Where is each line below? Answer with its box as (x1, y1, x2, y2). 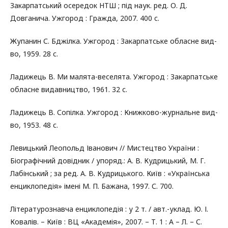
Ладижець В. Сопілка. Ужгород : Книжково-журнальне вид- (10, 107, 218, 117)
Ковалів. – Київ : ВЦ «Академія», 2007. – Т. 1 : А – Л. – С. (10, 216, 202, 226)
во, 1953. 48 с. (10, 120, 58, 130)
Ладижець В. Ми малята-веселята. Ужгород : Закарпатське (10, 71, 218, 81)
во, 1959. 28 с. (10, 48, 58, 59)
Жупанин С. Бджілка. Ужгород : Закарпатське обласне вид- (10, 36, 217, 46)
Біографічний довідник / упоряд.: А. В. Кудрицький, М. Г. (10, 155, 206, 165)
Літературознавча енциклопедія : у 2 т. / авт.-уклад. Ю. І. (10, 204, 208, 214)
